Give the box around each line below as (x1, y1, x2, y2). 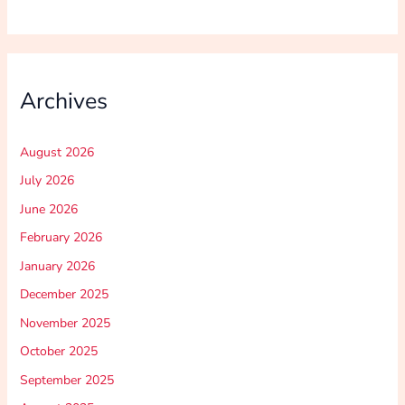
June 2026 (19, 200, 78, 218)
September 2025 (19, 371, 114, 389)
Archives (19, 86, 108, 118)
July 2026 (19, 172, 74, 190)
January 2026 (19, 257, 95, 275)
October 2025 (19, 343, 98, 361)
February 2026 (19, 229, 102, 247)
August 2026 (19, 143, 94, 161)
